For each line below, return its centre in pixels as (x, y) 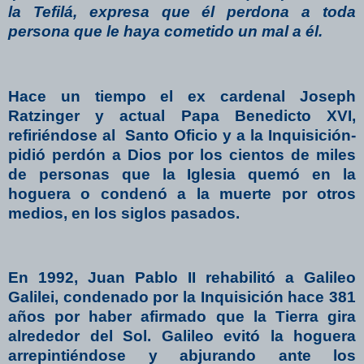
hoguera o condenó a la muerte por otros (182, 193)
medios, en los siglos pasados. (124, 213)
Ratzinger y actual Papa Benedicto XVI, (182, 115)
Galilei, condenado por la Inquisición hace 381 (182, 297)
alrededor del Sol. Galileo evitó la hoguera (182, 336)
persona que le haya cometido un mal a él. (165, 32)
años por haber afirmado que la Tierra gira (182, 317)
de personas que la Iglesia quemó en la (182, 174)
